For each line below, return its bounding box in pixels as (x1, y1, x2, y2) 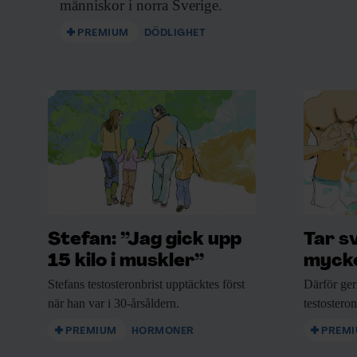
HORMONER (131, 326, 194, 337)
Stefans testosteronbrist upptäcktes (48, 277, 219, 292)
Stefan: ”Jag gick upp (48, 231, 241, 250)
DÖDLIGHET (143, 28, 206, 39)
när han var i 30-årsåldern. (48, 296, 179, 311)
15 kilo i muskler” (48, 253, 204, 272)
